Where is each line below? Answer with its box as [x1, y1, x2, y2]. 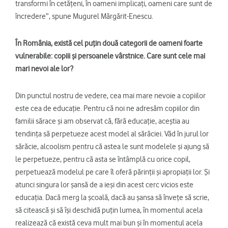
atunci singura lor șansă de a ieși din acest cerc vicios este [15, 180, 193, 189]
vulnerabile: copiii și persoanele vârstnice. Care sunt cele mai [15, 51, 205, 61]
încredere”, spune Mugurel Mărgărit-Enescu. [15, 11, 153, 21]
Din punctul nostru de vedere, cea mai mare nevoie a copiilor [15, 91, 206, 100]
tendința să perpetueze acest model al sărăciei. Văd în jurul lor [15, 129, 209, 138]
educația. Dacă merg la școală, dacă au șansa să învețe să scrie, [15, 192, 209, 202]
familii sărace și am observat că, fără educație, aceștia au [15, 116, 189, 126]
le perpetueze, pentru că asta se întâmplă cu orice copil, [15, 154, 190, 164]
